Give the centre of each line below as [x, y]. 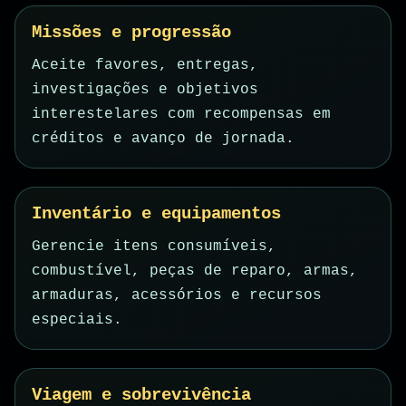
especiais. [77, 320]
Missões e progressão [131, 33]
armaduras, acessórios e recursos [177, 296]
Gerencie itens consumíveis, [154, 247]
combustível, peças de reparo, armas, [195, 271]
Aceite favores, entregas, [145, 66]
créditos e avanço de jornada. [163, 139]
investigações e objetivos [145, 90]
